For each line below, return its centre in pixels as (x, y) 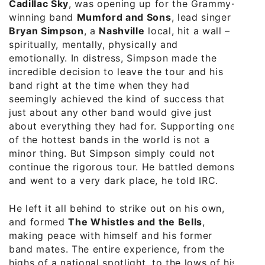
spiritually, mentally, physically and (93, 45)
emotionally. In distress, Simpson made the (113, 58)
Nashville (122, 31)
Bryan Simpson (46, 31)
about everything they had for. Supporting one (122, 126)
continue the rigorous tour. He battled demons (122, 167)
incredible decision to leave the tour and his (116, 72)
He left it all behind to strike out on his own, (117, 209)
